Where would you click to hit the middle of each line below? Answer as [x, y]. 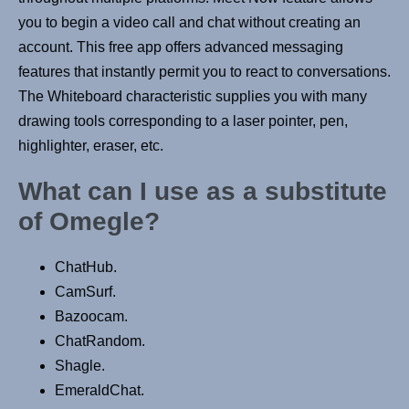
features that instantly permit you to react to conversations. [204, 72]
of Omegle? [89, 222]
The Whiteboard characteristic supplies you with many [193, 97]
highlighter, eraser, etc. [91, 146]
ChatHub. [86, 267]
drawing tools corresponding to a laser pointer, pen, [183, 121]
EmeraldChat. [100, 391]
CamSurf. [85, 292]
